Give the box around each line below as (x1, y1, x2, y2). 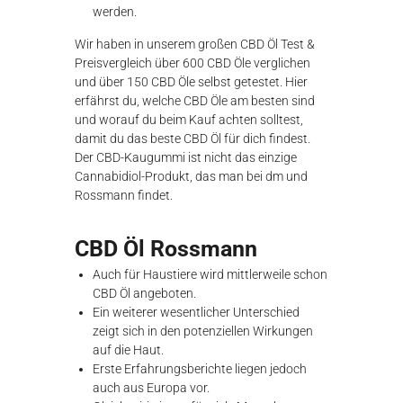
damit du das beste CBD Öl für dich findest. (75, 131, 311, 146)
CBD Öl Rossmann (75, 236, 258, 262)
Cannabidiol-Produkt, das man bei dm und (75, 169, 309, 184)
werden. (93, 4, 138, 19)
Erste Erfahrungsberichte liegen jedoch (93, 362, 308, 376)
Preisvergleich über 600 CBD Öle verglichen (75, 56, 311, 70)
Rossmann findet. (75, 188, 174, 202)
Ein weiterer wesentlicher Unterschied (93, 305, 300, 319)
